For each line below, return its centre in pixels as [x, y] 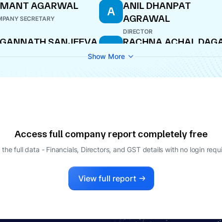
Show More [106, 56]
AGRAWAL [146, 19]
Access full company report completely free [111, 134]
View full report [107, 178]
